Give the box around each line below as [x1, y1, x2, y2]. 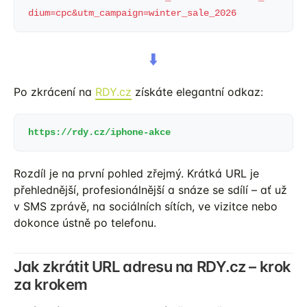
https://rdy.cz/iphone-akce [28, 127, 171, 138]
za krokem [14, 275, 88, 293]
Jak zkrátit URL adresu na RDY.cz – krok [14, 258, 291, 275]
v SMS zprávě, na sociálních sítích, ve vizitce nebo [14, 199, 278, 213]
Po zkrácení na [14, 85, 95, 99]
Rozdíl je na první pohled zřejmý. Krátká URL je [14, 167, 259, 180]
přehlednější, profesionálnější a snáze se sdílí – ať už [14, 183, 287, 197]
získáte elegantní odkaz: [132, 85, 263, 99]
